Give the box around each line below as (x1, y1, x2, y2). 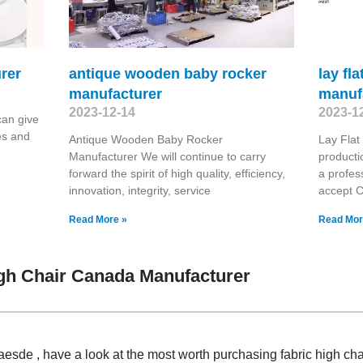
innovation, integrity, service (68, 183, 211, 197)
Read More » (68, 213, 127, 225)
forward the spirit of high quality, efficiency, (68, 166, 285, 180)
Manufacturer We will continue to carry (68, 149, 266, 163)
